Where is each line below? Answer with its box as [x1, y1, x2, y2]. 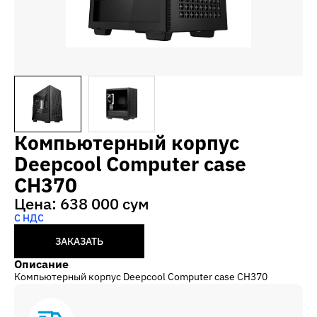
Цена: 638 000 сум [14, 193, 149, 214]
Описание [14, 257, 69, 272]
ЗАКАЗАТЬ [55, 235, 103, 248]
